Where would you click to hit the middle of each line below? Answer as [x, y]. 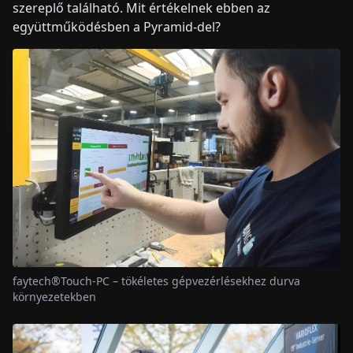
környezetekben [54, 296]
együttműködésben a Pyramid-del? [118, 26]
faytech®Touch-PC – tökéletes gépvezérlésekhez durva [156, 281]
